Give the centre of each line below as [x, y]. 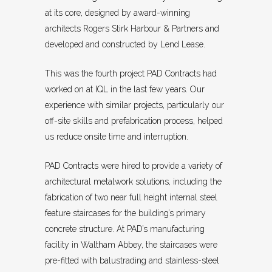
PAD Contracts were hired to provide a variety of [134, 166]
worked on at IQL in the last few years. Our [125, 90]
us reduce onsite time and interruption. [117, 137]
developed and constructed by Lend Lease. [125, 45]
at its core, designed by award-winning [117, 13]
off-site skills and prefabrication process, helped [134, 121]
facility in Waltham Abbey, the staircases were [131, 245]
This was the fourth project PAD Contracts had [131, 74]
